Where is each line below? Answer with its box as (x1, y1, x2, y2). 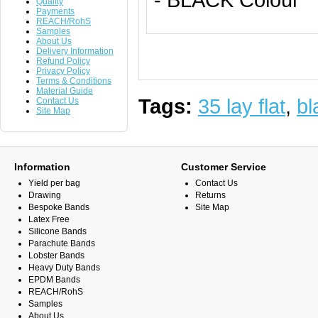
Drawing (28, 190, 61, 200)
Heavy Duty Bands (28, 263, 100, 273)
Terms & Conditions (36, 76, 111, 86)
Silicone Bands (28, 226, 87, 236)
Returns (195, 190, 226, 200)
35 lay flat (198, 94, 285, 118)
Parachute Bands (28, 238, 95, 248)
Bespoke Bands (28, 202, 89, 212)
